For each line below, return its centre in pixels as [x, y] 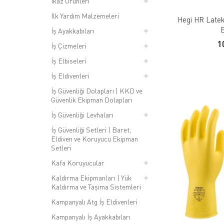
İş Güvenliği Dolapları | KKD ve [97, 91]
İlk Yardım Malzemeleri [85, 16]
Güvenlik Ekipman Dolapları [92, 100]
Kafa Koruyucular [78, 163]
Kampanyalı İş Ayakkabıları [91, 217]
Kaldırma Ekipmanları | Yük [91, 178]
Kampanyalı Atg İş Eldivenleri [94, 202]
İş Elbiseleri [69, 61]
